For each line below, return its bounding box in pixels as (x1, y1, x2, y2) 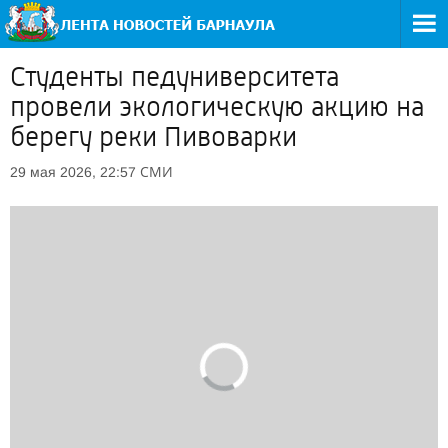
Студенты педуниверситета (10, 61, 339, 93)
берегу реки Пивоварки (10, 121, 297, 153)
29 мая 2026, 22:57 (10, 164, 136, 180)
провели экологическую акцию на (10, 91, 424, 123)
